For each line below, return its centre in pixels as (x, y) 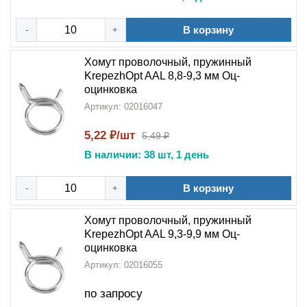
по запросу (113, 294)
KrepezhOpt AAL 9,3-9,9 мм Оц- (162, 234)
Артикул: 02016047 (123, 107)
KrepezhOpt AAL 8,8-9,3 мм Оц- (162, 76)
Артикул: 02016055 (123, 265)
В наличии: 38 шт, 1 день (147, 155)
